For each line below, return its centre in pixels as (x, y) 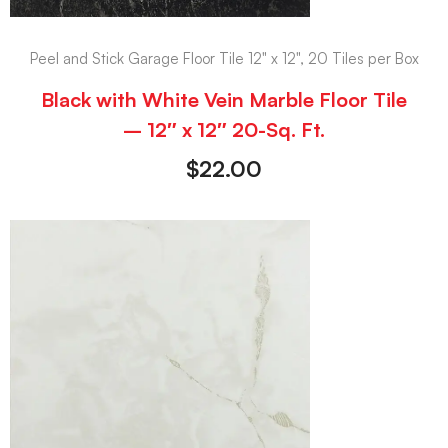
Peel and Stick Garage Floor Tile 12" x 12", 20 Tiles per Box (224, 58)
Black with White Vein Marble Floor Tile (224, 100)
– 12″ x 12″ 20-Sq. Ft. (224, 130)
